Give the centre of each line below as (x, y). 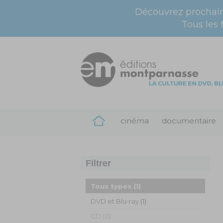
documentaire (189, 121)
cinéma (135, 121)
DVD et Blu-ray (115, 201)
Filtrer (98, 163)
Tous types (111, 186)
